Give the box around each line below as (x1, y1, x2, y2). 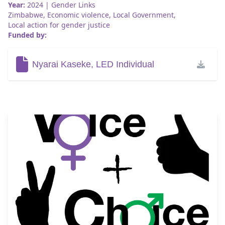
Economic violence (47, 10, 109, 20)
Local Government (113, 10, 174, 20)
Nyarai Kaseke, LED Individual (32, 59, 154, 69)
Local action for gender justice (8, 20, 110, 30)
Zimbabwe (8, 10, 43, 20)
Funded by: (8, 30, 47, 40)
